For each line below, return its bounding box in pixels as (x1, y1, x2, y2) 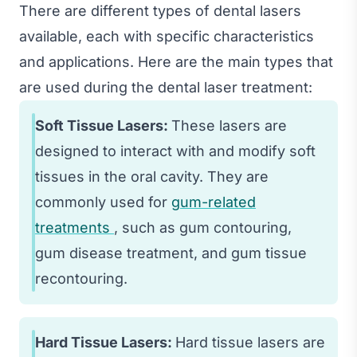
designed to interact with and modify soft (35, 142, 316, 159)
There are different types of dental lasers (19, 2, 301, 19)
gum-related (171, 193, 256, 210)
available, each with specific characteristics (19, 27, 314, 45)
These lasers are (171, 116, 287, 134)
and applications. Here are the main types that (19, 53, 333, 70)
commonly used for (35, 193, 171, 210)
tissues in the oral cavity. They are (35, 167, 269, 185)
